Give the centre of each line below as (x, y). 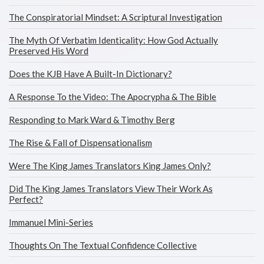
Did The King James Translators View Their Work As (111, 189)
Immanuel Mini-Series (51, 222)
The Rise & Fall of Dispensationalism (80, 143)
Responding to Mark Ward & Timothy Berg (92, 120)
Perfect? (26, 199)
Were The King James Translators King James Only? (110, 166)
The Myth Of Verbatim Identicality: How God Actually (113, 40)
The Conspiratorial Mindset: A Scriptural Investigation (115, 17)
